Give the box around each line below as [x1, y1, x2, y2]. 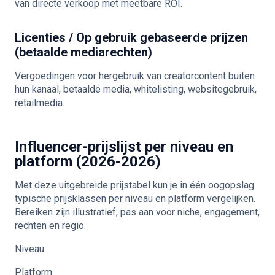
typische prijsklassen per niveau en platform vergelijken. [15, 193, 255, 204]
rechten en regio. [15, 220, 86, 231]
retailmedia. [15, 97, 64, 109]
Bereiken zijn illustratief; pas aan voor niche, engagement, [15, 206, 260, 218]
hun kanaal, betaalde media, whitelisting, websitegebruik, [15, 83, 257, 95]
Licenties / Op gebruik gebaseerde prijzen [15, 30, 248, 45]
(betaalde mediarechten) [15, 45, 152, 60]
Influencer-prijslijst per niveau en [15, 138, 233, 155]
